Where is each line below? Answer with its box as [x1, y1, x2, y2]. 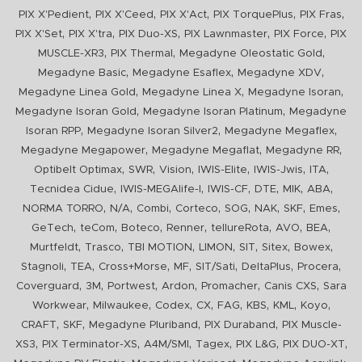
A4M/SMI [143, 339, 189, 350]
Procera [297, 262, 339, 272]
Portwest [107, 281, 155, 292]
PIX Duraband [204, 320, 276, 330]
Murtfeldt [29, 242, 78, 253]
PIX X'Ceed [95, 10, 154, 20]
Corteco [175, 204, 218, 214]
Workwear [32, 301, 86, 311]
